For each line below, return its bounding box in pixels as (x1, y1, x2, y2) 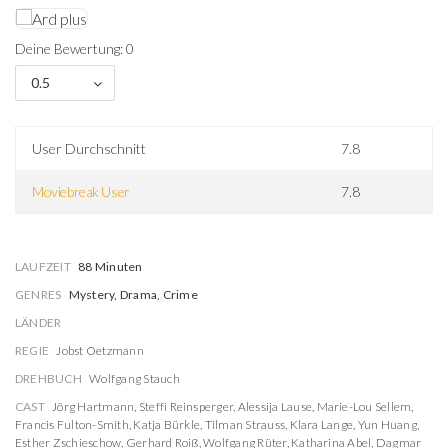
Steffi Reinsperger (138, 399, 234, 414)
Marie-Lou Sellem (316, 399, 412, 414)
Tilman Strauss (204, 417, 286, 432)
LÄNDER (15, 315, 62, 330)
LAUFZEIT (15, 259, 71, 274)
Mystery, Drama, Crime (68, 287, 198, 302)
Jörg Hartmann (52, 399, 135, 414)
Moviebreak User (32, 183, 130, 201)
